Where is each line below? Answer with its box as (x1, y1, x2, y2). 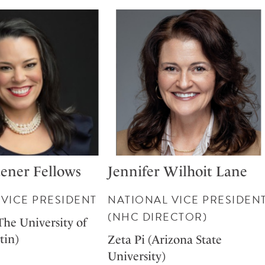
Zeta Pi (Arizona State (108, 232, 222, 247)
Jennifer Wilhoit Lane (108, 163, 248, 180)
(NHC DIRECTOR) (108, 209, 208, 225)
